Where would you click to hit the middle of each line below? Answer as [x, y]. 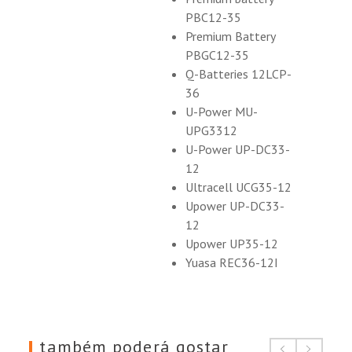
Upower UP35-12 [232, 243]
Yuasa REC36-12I [232, 262]
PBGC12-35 [218, 55]
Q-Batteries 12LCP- [239, 73]
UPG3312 [212, 130]
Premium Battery [231, 36]
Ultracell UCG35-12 [239, 187]
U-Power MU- [222, 111]
